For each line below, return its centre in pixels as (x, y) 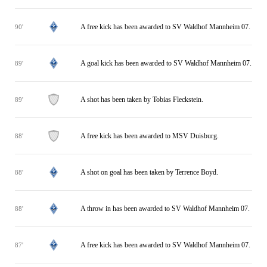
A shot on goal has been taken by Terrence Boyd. (149, 172)
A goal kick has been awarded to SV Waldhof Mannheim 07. (166, 63)
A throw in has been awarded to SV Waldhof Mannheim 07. (165, 208)
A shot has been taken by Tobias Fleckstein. (142, 99)
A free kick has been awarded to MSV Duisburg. (150, 136)
